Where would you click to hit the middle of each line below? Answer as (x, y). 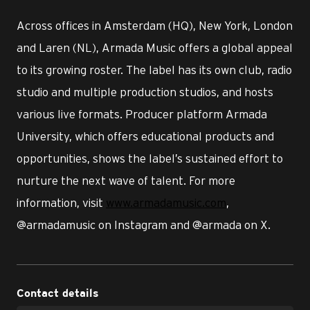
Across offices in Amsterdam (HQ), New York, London (155, 25)
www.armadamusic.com (166, 202)
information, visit (61, 202)
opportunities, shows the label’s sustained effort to (150, 158)
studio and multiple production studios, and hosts (145, 92)
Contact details (58, 294)
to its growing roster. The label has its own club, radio (154, 70)
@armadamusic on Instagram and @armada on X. (144, 225)
